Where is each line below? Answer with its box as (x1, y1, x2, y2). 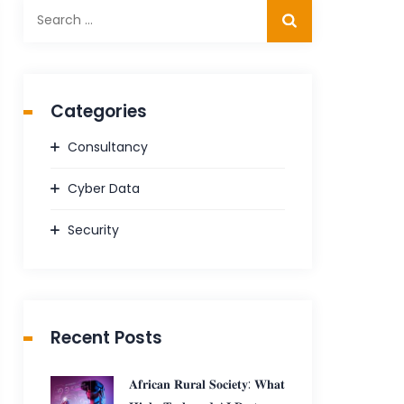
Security (68, 221, 120, 239)
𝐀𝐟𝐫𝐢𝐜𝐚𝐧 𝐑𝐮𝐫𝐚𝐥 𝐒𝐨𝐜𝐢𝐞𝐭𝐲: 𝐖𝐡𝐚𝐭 (129, 375, 286, 393)
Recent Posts (50, 326, 163, 350)
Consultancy (68, 138, 149, 156)
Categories (50, 99, 148, 124)
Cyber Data (68, 179, 141, 197)
